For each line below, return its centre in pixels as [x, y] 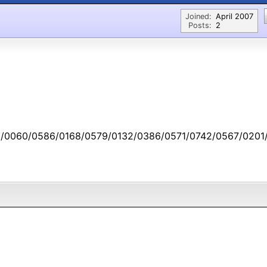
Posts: [200, 25]
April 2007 [235, 16]
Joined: [198, 16]
